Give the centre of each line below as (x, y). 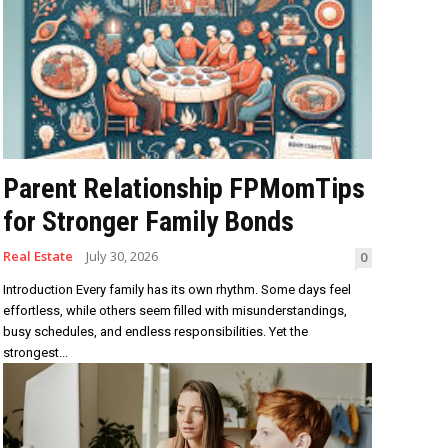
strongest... (35, 353)
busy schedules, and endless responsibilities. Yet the (155, 332)
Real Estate (37, 256)
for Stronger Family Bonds (148, 222)
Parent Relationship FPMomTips (183, 189)
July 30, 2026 (121, 256)
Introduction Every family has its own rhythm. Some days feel (176, 290)
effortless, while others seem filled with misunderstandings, (174, 311)
